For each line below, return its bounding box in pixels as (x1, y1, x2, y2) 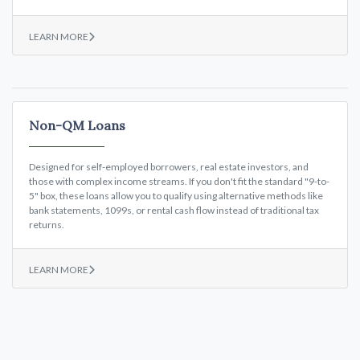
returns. (29, 218, 64, 231)
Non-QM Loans (29, 117, 125, 133)
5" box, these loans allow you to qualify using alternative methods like (29, 189, 323, 202)
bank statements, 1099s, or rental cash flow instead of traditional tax (29, 203, 319, 216)
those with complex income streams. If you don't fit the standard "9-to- (29, 174, 329, 187)
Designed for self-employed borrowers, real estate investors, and (29, 160, 309, 173)
